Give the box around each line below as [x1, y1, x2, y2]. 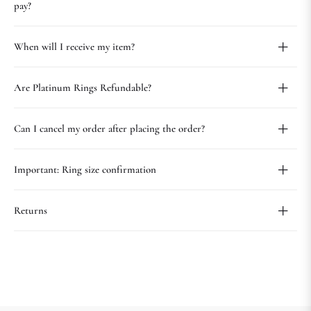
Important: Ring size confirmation [14, 163, 156, 176]
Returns [14, 204, 47, 217]
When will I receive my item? [14, 40, 135, 53]
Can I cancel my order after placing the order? [14, 122, 205, 135]
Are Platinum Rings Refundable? [14, 81, 151, 94]
